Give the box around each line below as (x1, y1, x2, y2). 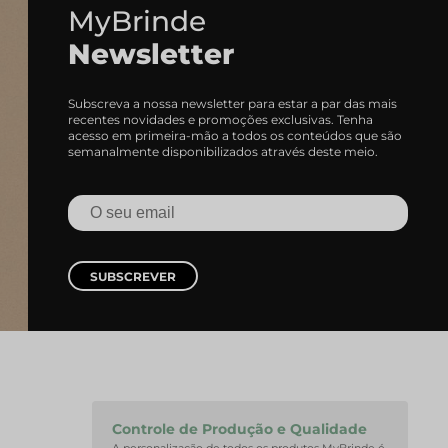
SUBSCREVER (90, 269, 176, 284)
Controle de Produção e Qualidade (112, 420, 367, 438)
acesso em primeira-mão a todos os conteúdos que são (68, 128, 402, 143)
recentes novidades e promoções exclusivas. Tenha (68, 112, 373, 127)
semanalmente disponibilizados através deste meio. (68, 144, 378, 159)
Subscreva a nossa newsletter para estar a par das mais (68, 96, 397, 111)
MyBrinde (68, 4, 206, 38)
